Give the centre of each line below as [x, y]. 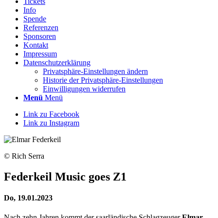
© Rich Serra [24, 156]
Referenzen [41, 28]
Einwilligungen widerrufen [84, 89]
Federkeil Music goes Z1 [65, 177]
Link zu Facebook [51, 114]
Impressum [40, 54]
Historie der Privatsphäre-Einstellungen [103, 80]
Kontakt [36, 45]
